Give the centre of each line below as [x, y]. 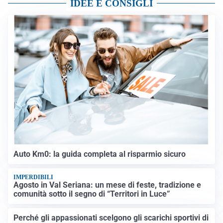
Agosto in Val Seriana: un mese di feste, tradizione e [108, 185]
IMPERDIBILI [34, 177]
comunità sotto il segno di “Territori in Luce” [92, 194]
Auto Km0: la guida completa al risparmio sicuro [100, 154]
